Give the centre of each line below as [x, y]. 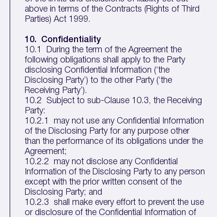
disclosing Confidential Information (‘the [97, 70]
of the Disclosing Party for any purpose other [107, 131]
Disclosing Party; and [64, 192]
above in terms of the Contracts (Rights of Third [112, 9]
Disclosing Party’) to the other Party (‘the [99, 80]
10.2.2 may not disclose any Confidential [101, 162]
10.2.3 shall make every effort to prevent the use [115, 202]
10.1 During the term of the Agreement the [103, 50]
